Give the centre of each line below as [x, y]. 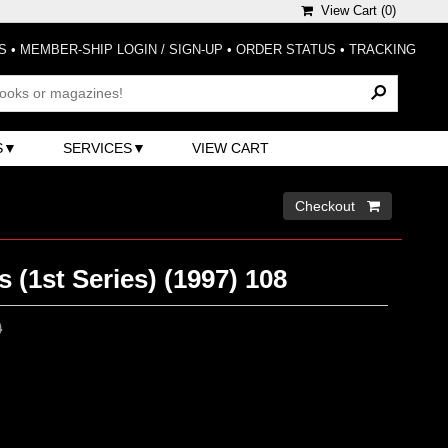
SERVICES [98, 147]
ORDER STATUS [286, 49]
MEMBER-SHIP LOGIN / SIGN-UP [121, 49]
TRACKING [382, 49]
